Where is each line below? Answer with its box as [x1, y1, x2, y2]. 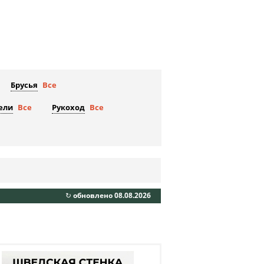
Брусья [11, 80, 38, 91]
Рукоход [52, 102, 85, 113]
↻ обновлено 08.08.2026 [65, 190, 151, 201]
